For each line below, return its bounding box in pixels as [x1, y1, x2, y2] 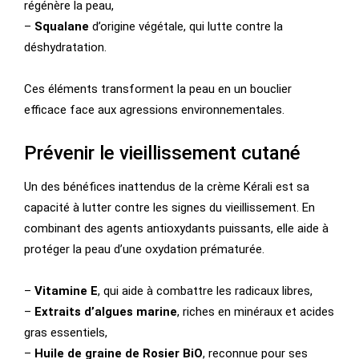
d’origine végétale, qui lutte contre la [89, 19, 283, 34]
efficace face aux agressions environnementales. [24, 103, 284, 118]
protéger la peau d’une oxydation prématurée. [24, 242, 264, 257]
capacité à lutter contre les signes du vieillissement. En [24, 200, 315, 216]
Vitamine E [34, 284, 98, 299]
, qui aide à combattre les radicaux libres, [98, 284, 313, 299]
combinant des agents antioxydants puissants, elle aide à [24, 221, 329, 236]
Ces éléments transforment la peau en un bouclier [24, 82, 292, 97]
